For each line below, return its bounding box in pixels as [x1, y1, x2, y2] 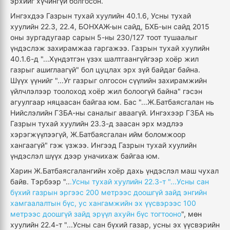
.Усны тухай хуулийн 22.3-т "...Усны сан [70, 177, 209, 186]
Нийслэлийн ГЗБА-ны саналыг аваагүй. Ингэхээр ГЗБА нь [10, 108, 214, 117]
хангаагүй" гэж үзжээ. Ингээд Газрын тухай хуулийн [10, 141, 197, 149]
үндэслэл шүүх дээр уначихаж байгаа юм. [10, 151, 162, 160]
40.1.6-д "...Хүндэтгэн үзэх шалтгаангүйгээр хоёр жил [10, 54, 199, 63]
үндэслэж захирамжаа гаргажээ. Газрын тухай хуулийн [10, 44, 209, 52]
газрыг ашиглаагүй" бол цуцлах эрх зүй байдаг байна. [10, 65, 200, 74]
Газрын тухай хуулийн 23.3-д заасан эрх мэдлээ [10, 119, 183, 128]
